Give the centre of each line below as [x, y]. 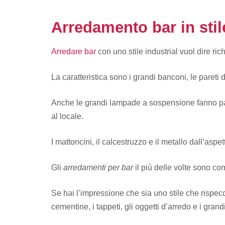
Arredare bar [74, 51]
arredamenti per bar [98, 167]
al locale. [67, 116]
